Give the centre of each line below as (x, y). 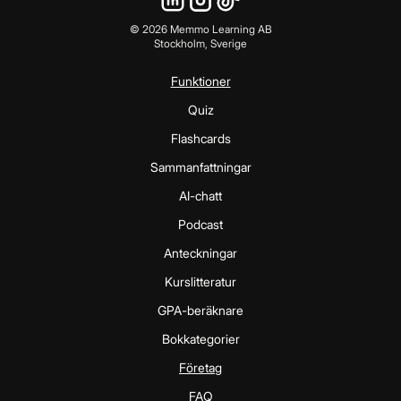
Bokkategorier (200, 338)
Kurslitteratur (200, 281)
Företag (200, 367)
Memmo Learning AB (219, 29)
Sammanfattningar (200, 166)
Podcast (200, 224)
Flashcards (200, 138)
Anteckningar (200, 252)
